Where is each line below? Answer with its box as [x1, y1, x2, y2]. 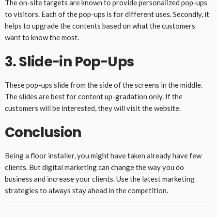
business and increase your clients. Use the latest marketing [5, 174, 195, 184]
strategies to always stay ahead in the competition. [5, 186, 170, 195]
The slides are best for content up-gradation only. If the [5, 92, 183, 101]
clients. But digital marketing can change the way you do [5, 163, 184, 172]
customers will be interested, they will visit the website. [5, 104, 182, 113]
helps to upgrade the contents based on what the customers [5, 21, 195, 31]
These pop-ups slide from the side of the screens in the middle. [5, 80, 202, 90]
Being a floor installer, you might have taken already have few [5, 151, 201, 160]
